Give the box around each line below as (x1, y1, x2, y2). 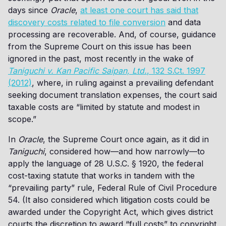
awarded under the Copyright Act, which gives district (8, 207, 213, 217)
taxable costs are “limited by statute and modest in (8, 102, 200, 112)
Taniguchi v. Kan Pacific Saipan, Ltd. (8, 66, 147, 76)
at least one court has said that (80, 5, 198, 15)
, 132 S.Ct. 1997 (147, 66, 205, 76)
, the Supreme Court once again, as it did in (43, 134, 209, 144)
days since (8, 5, 50, 15)
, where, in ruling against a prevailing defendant (32, 78, 213, 88)
